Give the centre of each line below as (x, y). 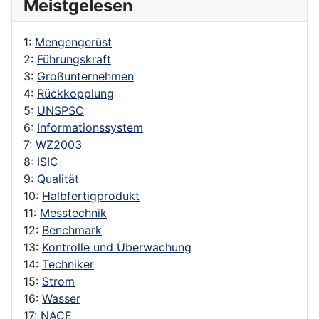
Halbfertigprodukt (91, 195)
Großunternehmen (85, 76)
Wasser (61, 298)
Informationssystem (90, 127)
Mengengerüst (73, 42)
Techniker (68, 264)
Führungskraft (74, 59)
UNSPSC (61, 110)
